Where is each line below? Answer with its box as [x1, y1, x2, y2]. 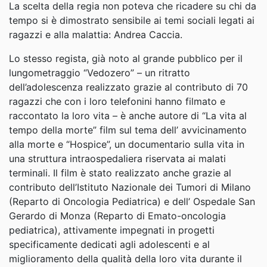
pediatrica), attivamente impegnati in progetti [9, 224, 215, 236]
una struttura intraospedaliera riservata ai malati [9, 153, 226, 164]
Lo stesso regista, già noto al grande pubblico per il [9, 52, 243, 64]
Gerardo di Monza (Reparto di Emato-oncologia [9, 210, 226, 222]
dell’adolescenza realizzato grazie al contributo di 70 [9, 81, 248, 93]
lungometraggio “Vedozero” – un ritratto [9, 67, 190, 79]
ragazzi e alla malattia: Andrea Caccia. [9, 29, 182, 41]
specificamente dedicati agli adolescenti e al [9, 238, 210, 250]
